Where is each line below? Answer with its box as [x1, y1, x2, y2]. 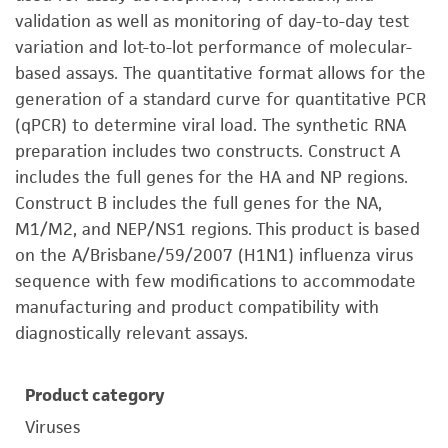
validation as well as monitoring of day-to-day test [15, 10, 409, 32]
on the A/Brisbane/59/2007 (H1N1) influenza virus [15, 244, 413, 266]
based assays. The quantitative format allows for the [15, 62, 426, 84]
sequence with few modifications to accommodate [15, 270, 416, 292]
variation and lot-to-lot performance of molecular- [15, 36, 412, 58]
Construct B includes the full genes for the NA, [15, 192, 382, 214]
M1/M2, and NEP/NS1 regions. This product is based [15, 218, 420, 240]
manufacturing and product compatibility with [15, 296, 379, 318]
